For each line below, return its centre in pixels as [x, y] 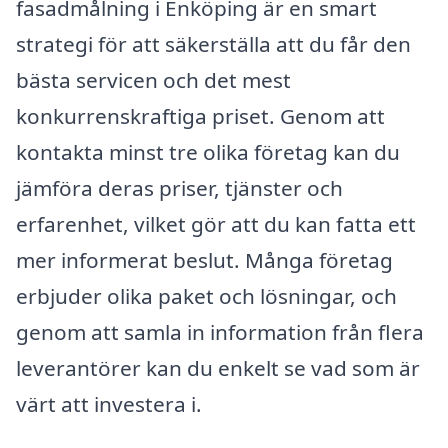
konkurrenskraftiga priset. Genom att [200, 116]
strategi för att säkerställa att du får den [213, 44]
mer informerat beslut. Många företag [204, 260]
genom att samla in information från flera [220, 332]
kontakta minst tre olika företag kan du [208, 152]
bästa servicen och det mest [153, 80]
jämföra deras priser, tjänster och [179, 188]
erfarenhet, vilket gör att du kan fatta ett [216, 224]
